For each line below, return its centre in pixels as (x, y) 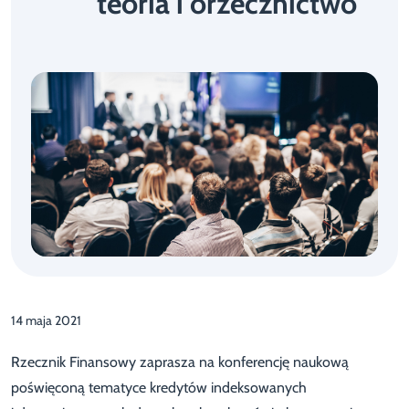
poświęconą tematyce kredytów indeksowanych (159, 387)
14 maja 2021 (46, 320)
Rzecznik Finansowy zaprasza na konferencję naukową (180, 362)
